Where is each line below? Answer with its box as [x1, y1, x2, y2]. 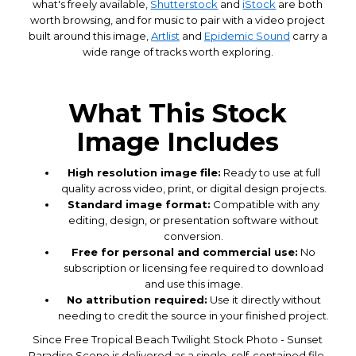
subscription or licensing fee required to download [64, 261, 324, 274]
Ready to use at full [220, 165, 320, 179]
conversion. [164, 229, 224, 242]
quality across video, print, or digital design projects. [60, 181, 327, 195]
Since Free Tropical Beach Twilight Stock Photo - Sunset [33, 332, 323, 346]
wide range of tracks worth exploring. [82, 44, 273, 58]
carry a [289, 29, 327, 42]
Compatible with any [211, 197, 320, 211]
